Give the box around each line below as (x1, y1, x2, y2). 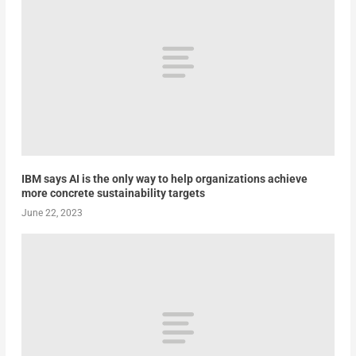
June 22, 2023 (21, 207, 83, 219)
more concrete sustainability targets (21, 187, 205, 200)
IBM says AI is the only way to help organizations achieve (21, 172, 308, 186)
